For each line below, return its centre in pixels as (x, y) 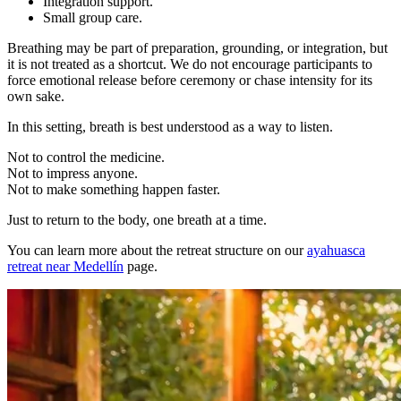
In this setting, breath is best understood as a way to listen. (170, 126)
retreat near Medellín (65, 266)
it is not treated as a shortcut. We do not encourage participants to (190, 64)
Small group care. (93, 17)
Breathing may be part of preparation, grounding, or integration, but (197, 47)
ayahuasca (336, 250)
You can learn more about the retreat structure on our (157, 250)
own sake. (36, 96)
